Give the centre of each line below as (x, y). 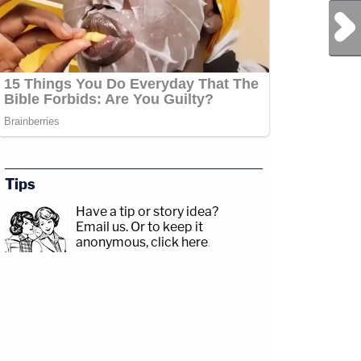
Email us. (102, 227)
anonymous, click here (142, 243)
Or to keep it (167, 227)
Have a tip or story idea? (147, 212)
